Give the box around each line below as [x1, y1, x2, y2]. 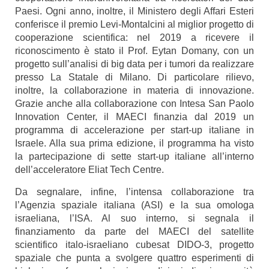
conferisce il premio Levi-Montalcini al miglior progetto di [15, 19, 254, 29]
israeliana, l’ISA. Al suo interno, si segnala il [15, 213, 254, 223]
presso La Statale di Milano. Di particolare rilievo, [15, 72, 254, 82]
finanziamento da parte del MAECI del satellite [15, 226, 254, 237]
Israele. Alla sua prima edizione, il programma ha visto [15, 138, 254, 148]
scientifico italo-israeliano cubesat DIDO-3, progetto [15, 240, 254, 250]
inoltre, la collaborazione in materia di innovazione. [15, 85, 254, 95]
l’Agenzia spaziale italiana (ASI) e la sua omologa [15, 200, 254, 210]
